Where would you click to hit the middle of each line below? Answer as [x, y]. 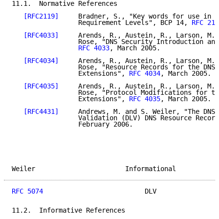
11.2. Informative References [68, 210]
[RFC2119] [41, 16]
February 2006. [72, 124]
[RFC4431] [41, 112]
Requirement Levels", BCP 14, [102, 23]
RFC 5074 [27, 191]
